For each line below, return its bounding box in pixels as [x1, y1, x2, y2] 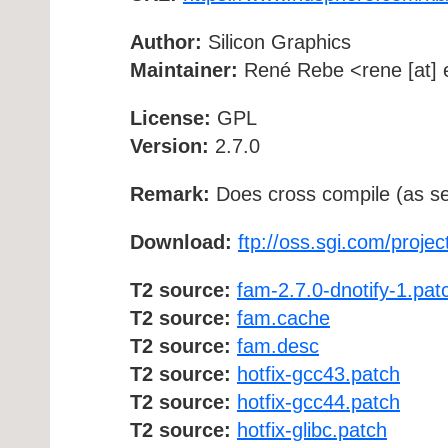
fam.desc [237, 334, 319, 357]
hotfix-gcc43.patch [237, 362, 400, 385]
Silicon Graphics [202, 30, 351, 53]
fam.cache [237, 306, 330, 329]
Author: [130, 30, 202, 53]
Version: [130, 134, 209, 157]
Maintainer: [130, 58, 238, 81]
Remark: [130, 182, 210, 205]
